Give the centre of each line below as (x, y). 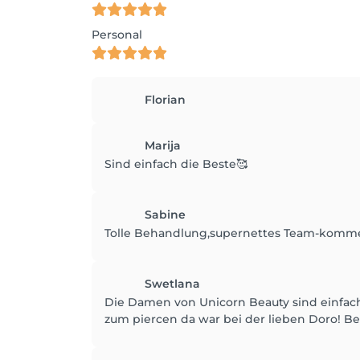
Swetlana (172, 284)
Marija (163, 145)
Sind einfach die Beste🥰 (176, 164)
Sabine (165, 215)
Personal (117, 35)
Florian (165, 100)
